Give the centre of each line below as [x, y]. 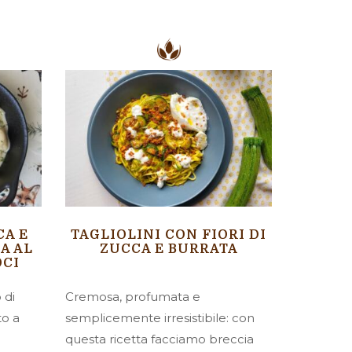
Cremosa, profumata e [133, 297]
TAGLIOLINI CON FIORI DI [169, 235]
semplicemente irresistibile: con [160, 318]
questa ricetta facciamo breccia [160, 339]
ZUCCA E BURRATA [169, 249]
